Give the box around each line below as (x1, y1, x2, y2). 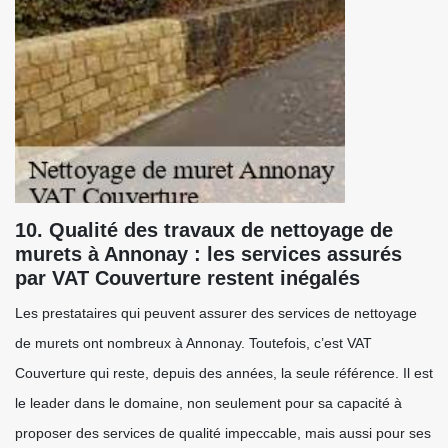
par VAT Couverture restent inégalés (15, 267, 360, 289)
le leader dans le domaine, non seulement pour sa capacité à (15, 395, 402, 411)
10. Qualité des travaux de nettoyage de (15, 219, 393, 241)
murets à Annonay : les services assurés (15, 243, 402, 265)
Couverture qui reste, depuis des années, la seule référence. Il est (15, 365, 433, 381)
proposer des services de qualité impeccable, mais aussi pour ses (15, 425, 431, 441)
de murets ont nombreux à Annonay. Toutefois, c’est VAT (15, 335, 372, 351)
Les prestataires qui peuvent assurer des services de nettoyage (15, 305, 417, 321)
